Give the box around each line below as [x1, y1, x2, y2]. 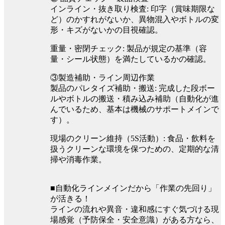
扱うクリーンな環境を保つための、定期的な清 [50, 144, 219, 153]
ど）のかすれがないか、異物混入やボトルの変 [50, 15, 219, 24]
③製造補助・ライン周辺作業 [50, 73, 155, 82]
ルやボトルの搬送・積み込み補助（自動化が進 [50, 94, 219, 103]
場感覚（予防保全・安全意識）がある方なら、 [50, 215, 219, 224]
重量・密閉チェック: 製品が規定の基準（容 [50, 44, 207, 53]
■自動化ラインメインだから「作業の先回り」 [50, 183, 216, 192]
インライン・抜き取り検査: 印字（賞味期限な [50, 4, 215, 13]
